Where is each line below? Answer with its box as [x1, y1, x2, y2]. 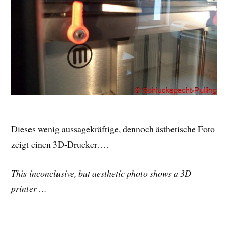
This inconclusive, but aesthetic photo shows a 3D [11, 167, 192, 180]
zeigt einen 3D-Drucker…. [11, 138, 109, 151]
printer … [11, 182, 47, 195]
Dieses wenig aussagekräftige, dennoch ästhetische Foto [11, 123, 215, 135]
